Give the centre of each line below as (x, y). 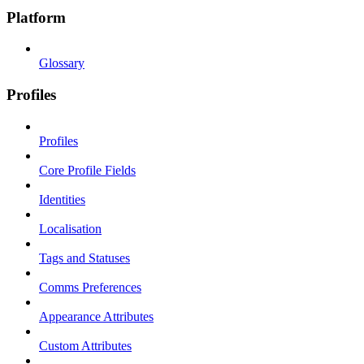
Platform (36, 17)
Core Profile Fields (87, 170)
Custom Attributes (85, 345)
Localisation (70, 228)
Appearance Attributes (96, 316)
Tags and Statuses (84, 258)
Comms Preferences (90, 287)
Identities (62, 199)
